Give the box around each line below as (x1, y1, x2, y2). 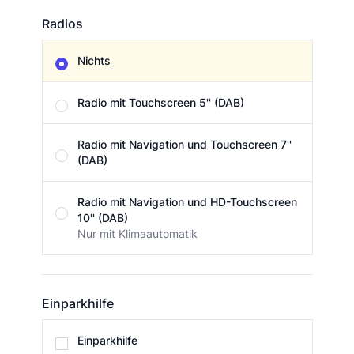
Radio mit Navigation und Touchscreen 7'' (77, 137, 292, 152)
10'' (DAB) (77, 211, 128, 225)
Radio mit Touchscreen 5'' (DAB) (77, 96, 244, 110)
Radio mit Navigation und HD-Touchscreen (77, 195, 298, 209)
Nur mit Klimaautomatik (77, 227, 198, 241)
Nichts (77, 54, 111, 68)
